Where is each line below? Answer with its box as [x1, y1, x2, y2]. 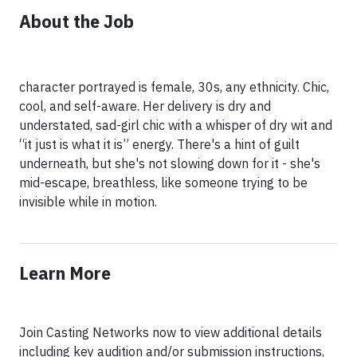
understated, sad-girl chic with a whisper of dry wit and [19, 117, 332, 134]
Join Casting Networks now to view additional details [19, 324, 322, 341]
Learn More [19, 262, 111, 285]
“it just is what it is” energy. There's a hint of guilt [19, 136, 300, 153]
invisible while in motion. [19, 194, 157, 210]
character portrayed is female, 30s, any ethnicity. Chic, [19, 79, 329, 96]
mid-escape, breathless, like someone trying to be [19, 175, 308, 191]
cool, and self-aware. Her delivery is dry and [19, 98, 271, 115]
